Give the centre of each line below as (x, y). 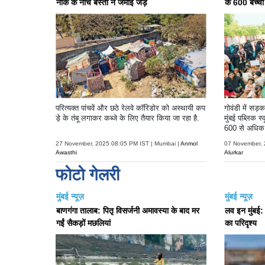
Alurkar (233, 153)
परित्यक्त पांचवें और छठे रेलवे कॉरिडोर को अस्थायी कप (130, 108)
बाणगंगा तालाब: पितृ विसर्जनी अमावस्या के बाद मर (128, 211)
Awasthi (66, 152)
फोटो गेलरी (88, 175)
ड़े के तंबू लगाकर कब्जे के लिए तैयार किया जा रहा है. (127, 118)
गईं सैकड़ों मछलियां (83, 223)
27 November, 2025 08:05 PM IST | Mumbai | (117, 143)
